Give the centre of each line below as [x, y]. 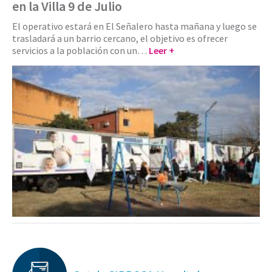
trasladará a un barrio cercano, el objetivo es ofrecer [120, 38]
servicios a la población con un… [80, 50]
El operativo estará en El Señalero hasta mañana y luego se [134, 26]
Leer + [161, 50]
